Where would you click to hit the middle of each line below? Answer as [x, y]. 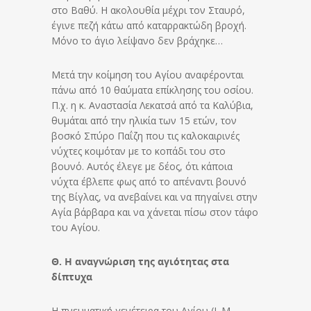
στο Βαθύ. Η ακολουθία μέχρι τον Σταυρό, [148, 10]
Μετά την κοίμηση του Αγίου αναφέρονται [148, 74]
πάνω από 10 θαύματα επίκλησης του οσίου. [152, 90]
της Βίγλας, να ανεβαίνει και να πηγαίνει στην [154, 196]
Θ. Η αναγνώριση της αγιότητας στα [140, 261]
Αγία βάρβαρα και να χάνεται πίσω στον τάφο [155, 212]
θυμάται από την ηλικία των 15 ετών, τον [144, 120]
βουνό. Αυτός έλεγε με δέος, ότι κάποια [142, 166]
